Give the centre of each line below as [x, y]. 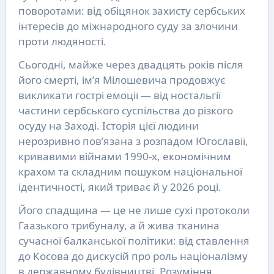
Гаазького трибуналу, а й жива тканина [119, 226]
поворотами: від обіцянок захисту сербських [131, 11]
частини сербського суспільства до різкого [125, 111]
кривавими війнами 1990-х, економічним [124, 157]
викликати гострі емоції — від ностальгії [119, 95]
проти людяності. [62, 42]
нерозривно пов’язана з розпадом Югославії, [133, 141]
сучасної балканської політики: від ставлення [134, 241]
